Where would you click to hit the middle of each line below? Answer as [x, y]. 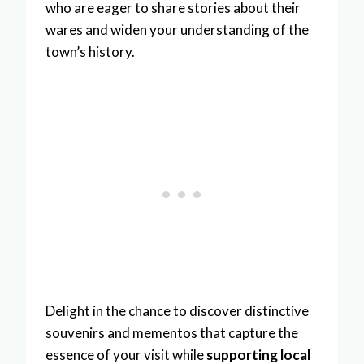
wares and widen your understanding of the [177, 29]
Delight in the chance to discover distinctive [177, 310]
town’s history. [90, 51]
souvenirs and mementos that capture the [172, 332]
